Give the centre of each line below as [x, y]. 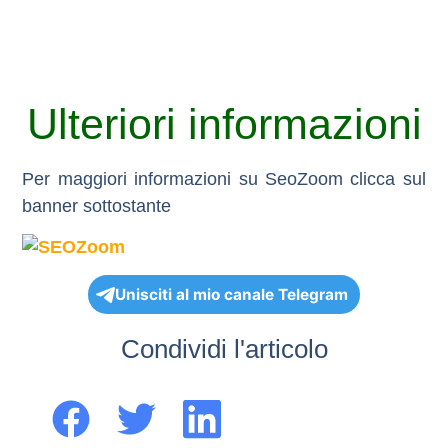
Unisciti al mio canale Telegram [231, 295]
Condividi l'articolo [224, 349]
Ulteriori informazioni [224, 123]
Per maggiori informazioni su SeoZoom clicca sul [224, 178]
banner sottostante [97, 205]
